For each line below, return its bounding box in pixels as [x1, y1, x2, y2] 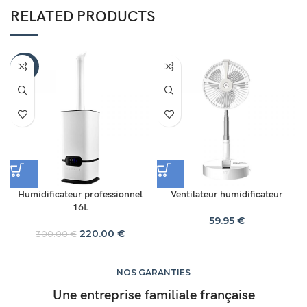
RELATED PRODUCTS [10, 7, 155, 26]
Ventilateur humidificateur [171, 188, 283, 200]
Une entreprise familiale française [52, 286, 255, 304]
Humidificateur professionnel [18, 188, 143, 200]
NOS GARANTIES [116, 267, 191, 278]
